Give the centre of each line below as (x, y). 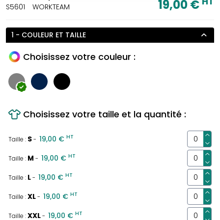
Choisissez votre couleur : (79, 57)
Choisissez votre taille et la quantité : (105, 114)
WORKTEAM (51, 7)
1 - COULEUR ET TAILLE (49, 35)
